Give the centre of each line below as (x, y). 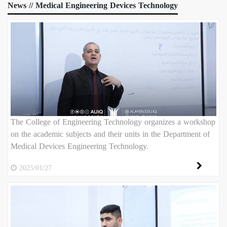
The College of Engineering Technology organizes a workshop (113, 122)
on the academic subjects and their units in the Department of (110, 134)
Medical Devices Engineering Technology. (80, 146)
